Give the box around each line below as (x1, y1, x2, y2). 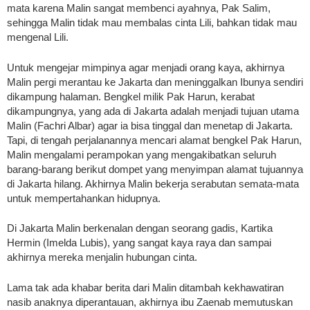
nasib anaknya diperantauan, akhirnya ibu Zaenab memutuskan (7, 295, 293, 308)
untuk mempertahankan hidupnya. (7, 192, 161, 204)
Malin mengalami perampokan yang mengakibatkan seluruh (7, 148, 276, 161)
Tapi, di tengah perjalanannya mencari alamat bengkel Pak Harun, (7, 134, 302, 146)
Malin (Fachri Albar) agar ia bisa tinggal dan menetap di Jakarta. (7, 119, 293, 131)
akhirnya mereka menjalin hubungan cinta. (7, 251, 197, 264)
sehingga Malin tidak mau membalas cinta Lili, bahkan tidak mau (7, 17, 297, 29)
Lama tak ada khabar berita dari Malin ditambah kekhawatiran (7, 281, 284, 293)
